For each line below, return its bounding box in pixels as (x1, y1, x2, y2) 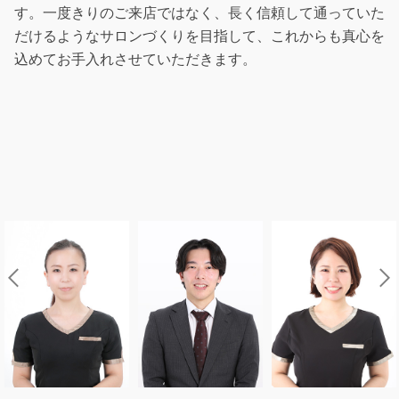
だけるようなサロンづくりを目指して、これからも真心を (14, 28, 385, 45)
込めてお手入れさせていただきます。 (14, 52, 256, 68)
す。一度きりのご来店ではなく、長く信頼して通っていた (14, 5, 385, 21)
